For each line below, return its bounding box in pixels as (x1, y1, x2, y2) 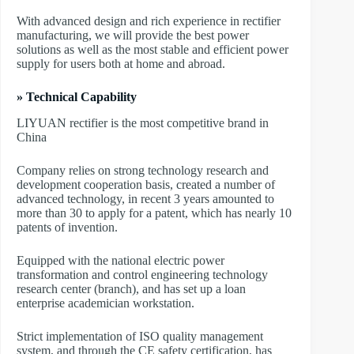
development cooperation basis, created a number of (17, 177, 275, 191)
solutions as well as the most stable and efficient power (17, 43, 288, 57)
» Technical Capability (17, 90, 137, 104)
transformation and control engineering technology (17, 267, 268, 281)
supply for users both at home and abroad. (17, 57, 225, 71)
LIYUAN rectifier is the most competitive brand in (17, 115, 269, 130)
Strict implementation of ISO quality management (17, 329, 263, 343)
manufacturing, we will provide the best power (17, 28, 249, 43)
